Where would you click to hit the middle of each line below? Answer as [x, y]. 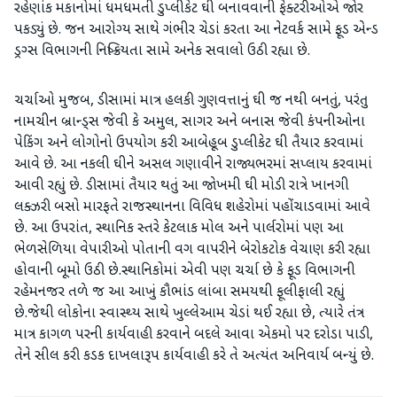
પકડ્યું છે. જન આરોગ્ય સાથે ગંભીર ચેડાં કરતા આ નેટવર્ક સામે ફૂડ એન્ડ [196, 31]
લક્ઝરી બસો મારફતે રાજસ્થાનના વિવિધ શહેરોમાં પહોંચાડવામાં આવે [192, 208]
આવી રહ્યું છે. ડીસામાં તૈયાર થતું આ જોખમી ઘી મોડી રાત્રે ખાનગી [182, 187]
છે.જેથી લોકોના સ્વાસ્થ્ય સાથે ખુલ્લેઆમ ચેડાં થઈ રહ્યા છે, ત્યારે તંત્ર [189, 314]
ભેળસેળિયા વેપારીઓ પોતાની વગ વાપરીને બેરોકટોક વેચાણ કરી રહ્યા [192, 250]
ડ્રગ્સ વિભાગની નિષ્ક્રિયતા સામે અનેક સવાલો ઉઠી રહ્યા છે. [162, 52]
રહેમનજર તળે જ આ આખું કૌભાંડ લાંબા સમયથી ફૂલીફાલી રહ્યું [179, 293]
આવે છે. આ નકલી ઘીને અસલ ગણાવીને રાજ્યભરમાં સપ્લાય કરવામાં [193, 165]
